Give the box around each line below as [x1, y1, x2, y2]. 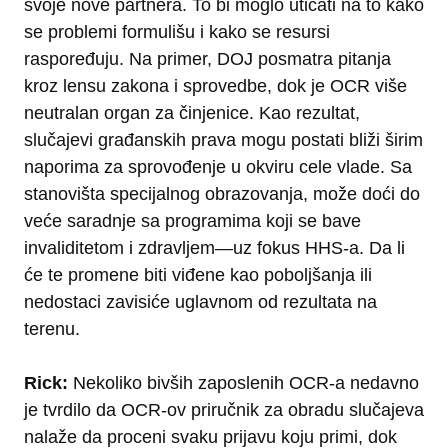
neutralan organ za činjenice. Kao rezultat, [24, 103, 360, 124]
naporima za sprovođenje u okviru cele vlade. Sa [24, 157, 412, 178]
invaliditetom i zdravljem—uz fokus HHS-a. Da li [24, 238, 405, 259]
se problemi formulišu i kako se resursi [24, 22, 330, 43]
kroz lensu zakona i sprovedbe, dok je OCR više [24, 76, 407, 97]
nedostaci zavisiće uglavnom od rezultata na [24, 292, 377, 313]
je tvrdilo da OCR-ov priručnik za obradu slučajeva [24, 400, 424, 421]
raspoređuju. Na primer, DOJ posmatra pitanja [24, 49, 391, 70]
